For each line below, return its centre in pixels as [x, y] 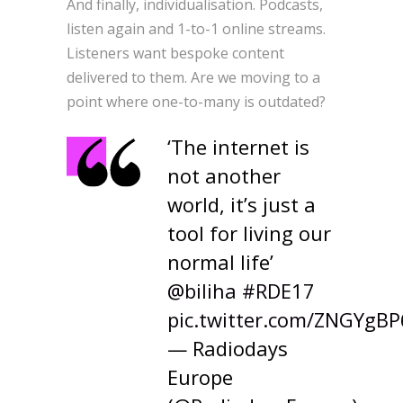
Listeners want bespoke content [175, 53]
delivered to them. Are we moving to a [193, 77]
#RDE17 [278, 290]
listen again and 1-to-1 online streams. [196, 28]
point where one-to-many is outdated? [196, 101]
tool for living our [249, 233]
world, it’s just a [242, 204]
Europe [200, 376]
